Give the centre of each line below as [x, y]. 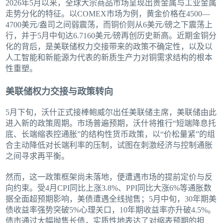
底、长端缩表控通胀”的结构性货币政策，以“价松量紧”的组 [111, 134]
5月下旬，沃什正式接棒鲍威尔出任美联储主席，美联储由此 [111, 112]
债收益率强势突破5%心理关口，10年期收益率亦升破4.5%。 [111, 210]
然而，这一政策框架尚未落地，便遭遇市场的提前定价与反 [109, 177]
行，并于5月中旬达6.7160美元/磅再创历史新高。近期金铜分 [111, 36]
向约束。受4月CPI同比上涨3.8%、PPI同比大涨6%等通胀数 [109, 188]
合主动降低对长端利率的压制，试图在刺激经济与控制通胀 [109, 145]
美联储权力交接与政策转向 [59, 92]
